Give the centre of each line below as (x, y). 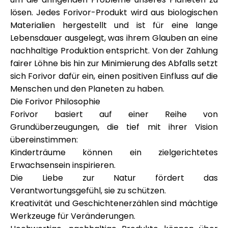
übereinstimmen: (44, 140)
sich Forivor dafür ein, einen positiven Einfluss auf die (114, 76)
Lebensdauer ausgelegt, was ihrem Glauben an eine (114, 38)
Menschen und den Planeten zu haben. (87, 89)
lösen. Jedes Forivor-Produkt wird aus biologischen (114, 12)
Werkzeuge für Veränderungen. (73, 216)
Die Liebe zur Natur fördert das (114, 178)
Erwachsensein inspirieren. (63, 165)
